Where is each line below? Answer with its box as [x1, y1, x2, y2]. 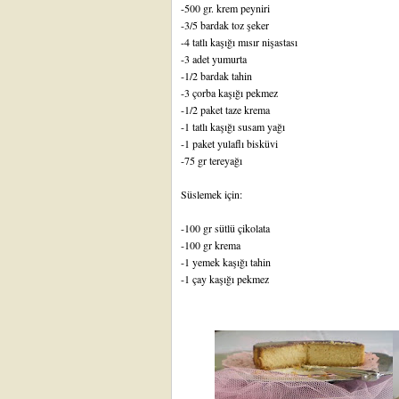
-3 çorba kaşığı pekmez [181, 85, 278, 100]
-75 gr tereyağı [181, 153, 242, 167]
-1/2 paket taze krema [181, 102, 270, 117]
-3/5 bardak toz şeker [181, 18, 269, 32]
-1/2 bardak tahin [181, 69, 252, 83]
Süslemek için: [181, 187, 242, 201]
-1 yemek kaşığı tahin [181, 255, 271, 269]
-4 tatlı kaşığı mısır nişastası [181, 35, 297, 49]
